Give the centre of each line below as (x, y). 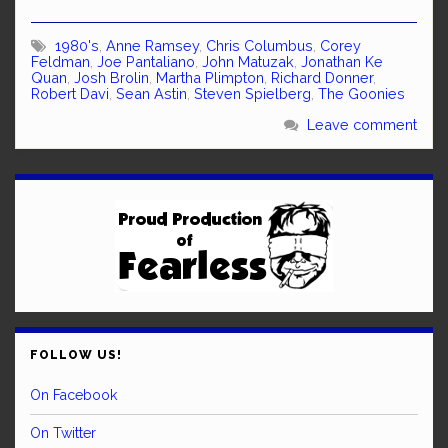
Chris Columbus (259, 45)
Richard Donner (322, 77)
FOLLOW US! (76, 355)
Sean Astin (151, 93)
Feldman (60, 61)
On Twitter (63, 433)
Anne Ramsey (152, 45)
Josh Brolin (111, 77)
